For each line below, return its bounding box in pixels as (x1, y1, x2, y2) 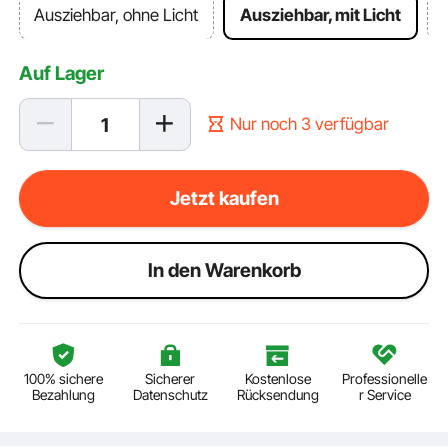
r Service (358, 386, 411, 404)
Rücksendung (236, 386, 319, 404)
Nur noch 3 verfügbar (229, 114, 389, 135)
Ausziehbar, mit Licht (240, 5, 402, 26)
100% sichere (23, 370, 103, 388)
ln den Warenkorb (147, 258, 301, 283)
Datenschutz (132, 386, 208, 404)
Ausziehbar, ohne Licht (34, 5, 199, 26)
